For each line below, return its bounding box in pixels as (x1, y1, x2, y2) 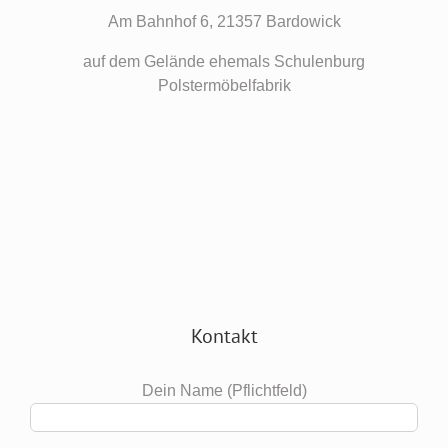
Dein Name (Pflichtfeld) (141, 382, 307, 400)
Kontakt (190, 323, 258, 350)
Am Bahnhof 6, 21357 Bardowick (107, 13, 341, 31)
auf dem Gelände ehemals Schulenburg (83, 53, 365, 71)
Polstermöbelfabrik (157, 77, 291, 95)
